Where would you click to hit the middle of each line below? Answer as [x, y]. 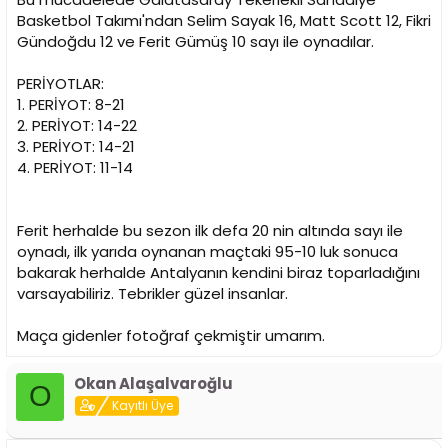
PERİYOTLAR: [60, 83]
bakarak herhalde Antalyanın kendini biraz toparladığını [218, 272]
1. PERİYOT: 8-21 [71, 104]
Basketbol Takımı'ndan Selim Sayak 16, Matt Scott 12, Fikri [224, 20]
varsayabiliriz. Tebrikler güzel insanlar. [152, 293]
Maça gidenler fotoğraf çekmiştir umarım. [171, 335]
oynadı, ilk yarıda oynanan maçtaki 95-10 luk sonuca [207, 251]
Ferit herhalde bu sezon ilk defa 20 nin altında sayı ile [210, 230]
